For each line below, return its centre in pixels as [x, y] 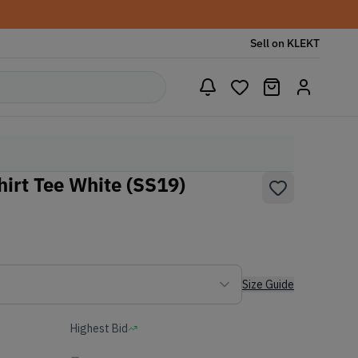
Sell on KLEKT [285, 43]
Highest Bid [99, 328]
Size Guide [268, 284]
